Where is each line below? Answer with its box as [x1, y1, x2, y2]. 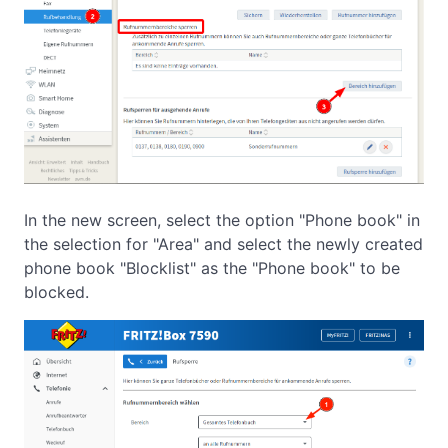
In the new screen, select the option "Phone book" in [24, 209, 420, 230]
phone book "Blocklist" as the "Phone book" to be [24, 257, 400, 278]
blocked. [24, 281, 89, 302]
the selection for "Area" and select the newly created [24, 233, 423, 254]
